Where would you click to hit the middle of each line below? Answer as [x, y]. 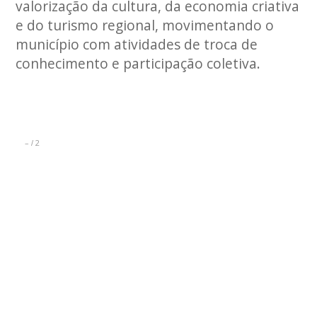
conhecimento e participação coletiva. [138, 63]
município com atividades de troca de [137, 44]
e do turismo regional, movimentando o [145, 25]
